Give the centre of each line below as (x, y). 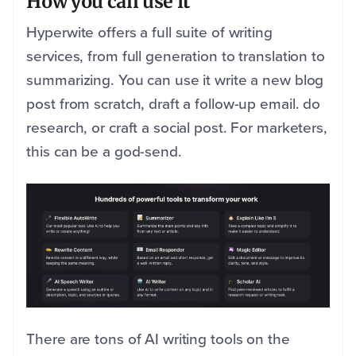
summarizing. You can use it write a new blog (175, 79)
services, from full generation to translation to (176, 56)
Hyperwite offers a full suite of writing (149, 32)
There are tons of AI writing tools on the (158, 339)
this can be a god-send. (106, 151)
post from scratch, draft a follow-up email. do (174, 103)
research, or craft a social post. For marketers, (177, 127)
